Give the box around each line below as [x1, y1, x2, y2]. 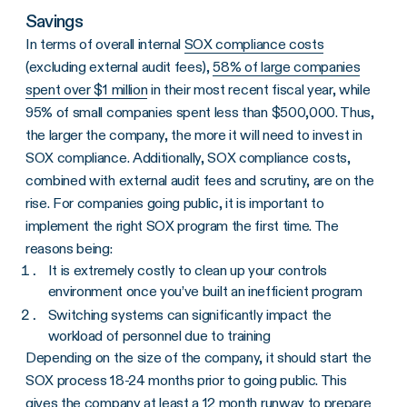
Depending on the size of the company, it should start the [25, 349, 372, 366]
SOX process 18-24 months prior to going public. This [25, 372, 347, 389]
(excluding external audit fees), [25, 57, 213, 75]
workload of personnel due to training [47, 327, 271, 344]
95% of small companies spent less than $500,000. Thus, [25, 103, 374, 121]
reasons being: [25, 239, 113, 257]
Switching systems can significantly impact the [47, 306, 332, 323]
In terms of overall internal [25, 35, 184, 53]
